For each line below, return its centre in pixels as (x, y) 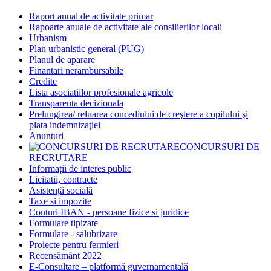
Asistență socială (61, 190)
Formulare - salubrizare (73, 233)
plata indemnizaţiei (65, 125)
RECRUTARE (58, 157)
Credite (43, 81)
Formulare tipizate (64, 223)
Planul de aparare (62, 59)
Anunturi (46, 135)
